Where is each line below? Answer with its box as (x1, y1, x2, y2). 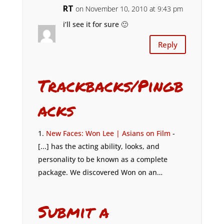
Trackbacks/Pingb (37, 73, 183, 97)
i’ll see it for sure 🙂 (62, 19, 128, 29)
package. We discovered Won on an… (37, 167, 162, 177)
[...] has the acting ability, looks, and (37, 141, 159, 151)
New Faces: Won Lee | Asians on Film (45, 128, 170, 138)
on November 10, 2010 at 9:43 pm (75, 4, 183, 14)
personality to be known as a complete (37, 154, 167, 164)
